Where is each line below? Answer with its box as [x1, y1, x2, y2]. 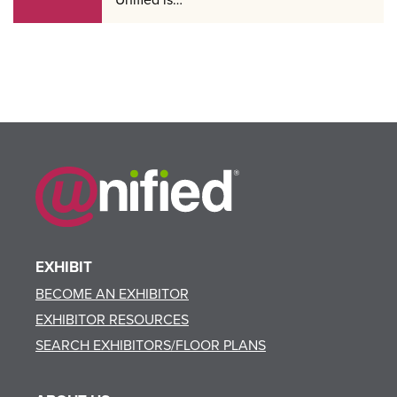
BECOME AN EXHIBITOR [35, 284, 189, 303]
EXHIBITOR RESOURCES [35, 309, 189, 329]
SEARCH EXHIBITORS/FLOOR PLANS [35, 335, 266, 354]
